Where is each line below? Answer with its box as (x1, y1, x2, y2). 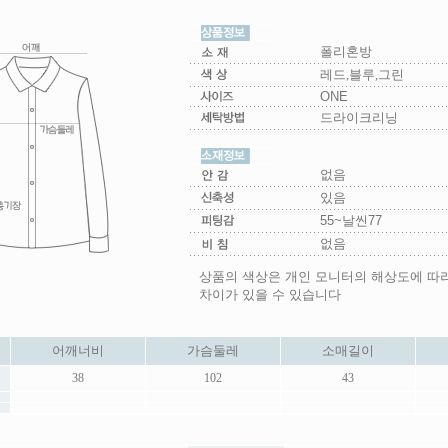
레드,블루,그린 (319, 67, 404, 82)
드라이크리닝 (319, 110, 398, 125)
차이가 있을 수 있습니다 (198, 287, 341, 302)
